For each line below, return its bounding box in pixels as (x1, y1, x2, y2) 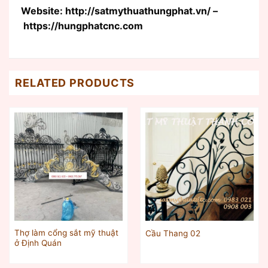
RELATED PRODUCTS (15, 76, 135, 89)
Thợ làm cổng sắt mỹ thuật (14, 228, 118, 238)
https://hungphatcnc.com (21, 19, 143, 32)
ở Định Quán (14, 238, 62, 248)
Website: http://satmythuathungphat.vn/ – (21, 4, 218, 17)
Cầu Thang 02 (145, 228, 200, 238)
